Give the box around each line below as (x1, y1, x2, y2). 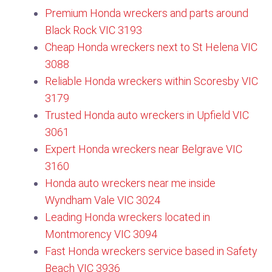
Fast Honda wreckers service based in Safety (45, 245, 257, 257)
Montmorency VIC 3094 (45, 228, 157, 240)
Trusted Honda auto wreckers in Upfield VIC (45, 109, 249, 121)
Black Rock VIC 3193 (45, 24, 142, 36)
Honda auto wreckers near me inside (45, 177, 216, 189)
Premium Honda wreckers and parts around (45, 7, 248, 19)
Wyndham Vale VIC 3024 (45, 194, 160, 206)
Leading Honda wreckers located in (45, 211, 210, 223)
